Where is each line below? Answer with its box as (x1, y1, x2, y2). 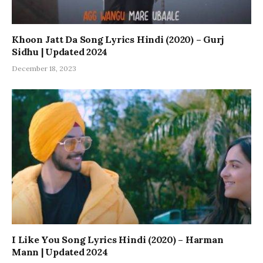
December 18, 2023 (12, 64, 76, 73)
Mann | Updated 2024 (12, 245, 108, 258)
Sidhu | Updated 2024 (12, 46, 108, 58)
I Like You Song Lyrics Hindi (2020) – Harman (12, 233, 224, 245)
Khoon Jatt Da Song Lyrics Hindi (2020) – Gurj (12, 33, 224, 46)
